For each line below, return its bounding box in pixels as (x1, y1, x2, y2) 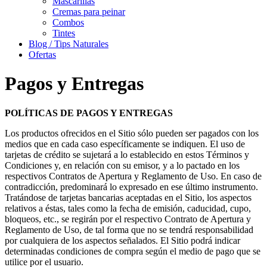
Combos (52, 17, 84, 27)
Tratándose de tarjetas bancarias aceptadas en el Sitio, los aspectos (5, 192, 252, 203)
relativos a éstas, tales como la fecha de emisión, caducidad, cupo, (5, 203, 251, 213)
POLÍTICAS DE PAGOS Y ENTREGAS (5, 107, 173, 118)
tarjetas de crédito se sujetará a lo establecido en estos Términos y (5, 149, 249, 160)
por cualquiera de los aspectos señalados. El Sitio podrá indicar (5, 235, 240, 246)
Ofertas (29, 49, 56, 60)
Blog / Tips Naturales (29, 39, 108, 49)
